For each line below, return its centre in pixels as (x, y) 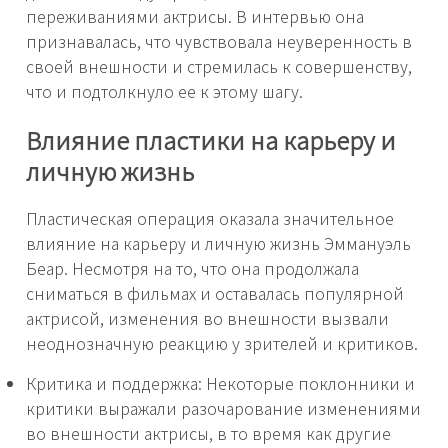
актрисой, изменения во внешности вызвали (207, 318)
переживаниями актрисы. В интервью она (195, 16)
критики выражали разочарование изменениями (223, 408)
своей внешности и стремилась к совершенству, (219, 66)
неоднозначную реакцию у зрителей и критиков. (222, 343)
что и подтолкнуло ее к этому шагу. (164, 91)
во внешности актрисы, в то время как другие (208, 433)
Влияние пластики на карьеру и (211, 140)
